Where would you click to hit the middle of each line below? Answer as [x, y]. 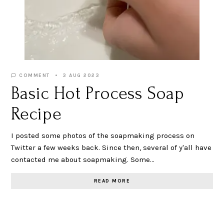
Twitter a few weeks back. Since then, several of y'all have [111, 147]
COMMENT [33, 75]
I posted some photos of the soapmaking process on [103, 135]
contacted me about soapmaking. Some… [83, 159]
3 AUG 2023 [81, 75]
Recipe [36, 114]
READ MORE [112, 181]
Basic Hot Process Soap [98, 93]
